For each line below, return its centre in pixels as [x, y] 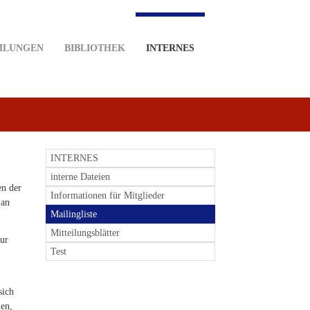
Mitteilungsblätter [85, 233]
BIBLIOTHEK [95, 48]
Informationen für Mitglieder [108, 195]
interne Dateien [80, 177]
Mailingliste [74, 214]
